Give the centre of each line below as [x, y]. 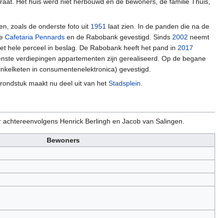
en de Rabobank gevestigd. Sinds [118, 37]
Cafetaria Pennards [35, 37]
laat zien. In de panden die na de [158, 27]
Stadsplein [125, 83]
